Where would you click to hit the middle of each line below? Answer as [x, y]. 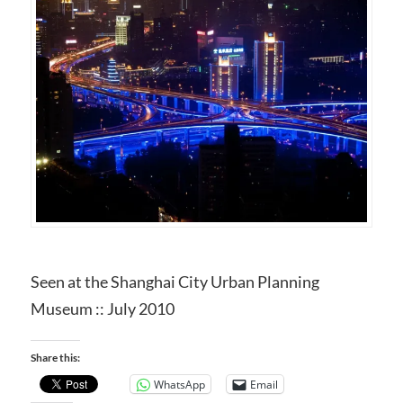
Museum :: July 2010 [102, 309]
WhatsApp [179, 384]
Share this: [55, 358]
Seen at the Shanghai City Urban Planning [175, 282]
